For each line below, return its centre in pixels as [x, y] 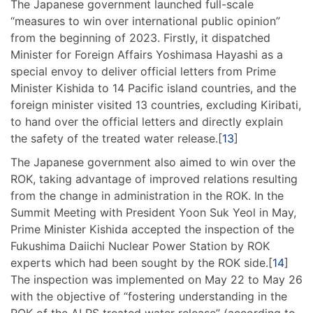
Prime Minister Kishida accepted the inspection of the [152, 229]
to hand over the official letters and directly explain [147, 121]
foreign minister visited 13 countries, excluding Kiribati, [156, 104]
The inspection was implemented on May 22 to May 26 [156, 279]
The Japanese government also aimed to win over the [153, 162]
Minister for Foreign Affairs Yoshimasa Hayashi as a [147, 54]
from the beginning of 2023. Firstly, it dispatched [140, 37]
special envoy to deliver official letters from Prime [143, 71]
